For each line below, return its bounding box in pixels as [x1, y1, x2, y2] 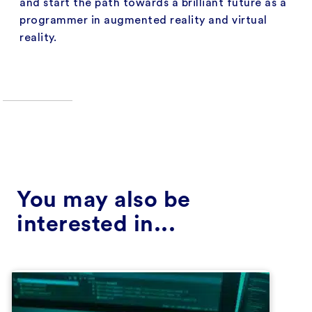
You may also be [17, 188, 191, 211]
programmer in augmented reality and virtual [19, 14, 267, 26]
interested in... [17, 212, 175, 235]
